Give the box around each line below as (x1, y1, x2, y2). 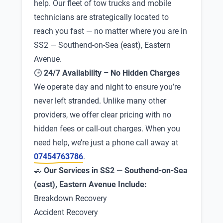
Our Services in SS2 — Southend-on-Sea (44, 166, 188, 175)
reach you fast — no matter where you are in (34, 26, 187, 36)
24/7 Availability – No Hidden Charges (44, 68, 180, 78)
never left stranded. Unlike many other (34, 96, 166, 106)
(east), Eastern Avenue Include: (34, 180, 147, 189)
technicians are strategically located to (34, 12, 169, 22)
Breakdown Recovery (34, 194, 107, 203)
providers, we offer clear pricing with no (34, 110, 171, 119)
